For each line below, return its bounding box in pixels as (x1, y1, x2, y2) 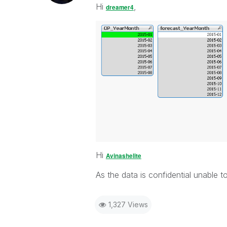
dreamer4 (105, 3, 134, 12)
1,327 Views (108, 200, 148, 209)
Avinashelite (105, 152, 141, 160)
